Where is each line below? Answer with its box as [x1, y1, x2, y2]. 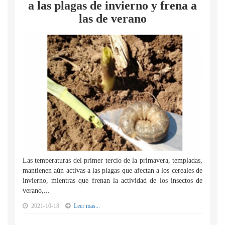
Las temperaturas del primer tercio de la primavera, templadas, [23, 157, 202, 164]
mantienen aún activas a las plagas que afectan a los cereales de [23, 167, 202, 174]
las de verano [78, 12, 147, 25]
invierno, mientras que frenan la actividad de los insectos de [23, 177, 202, 184]
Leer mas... [74, 202, 100, 209]
